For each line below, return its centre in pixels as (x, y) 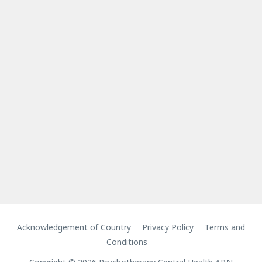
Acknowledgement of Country (74, 227)
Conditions (127, 242)
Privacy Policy (168, 227)
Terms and (225, 227)
